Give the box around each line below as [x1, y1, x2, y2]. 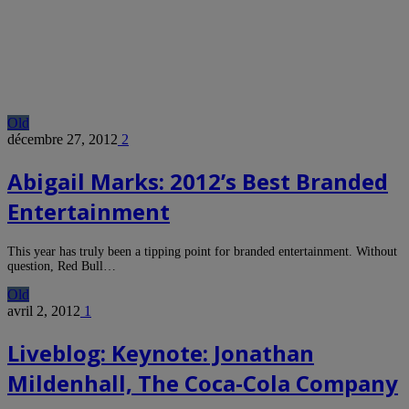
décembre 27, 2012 [7, 131, 118, 147]
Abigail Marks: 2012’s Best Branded [7, 165, 388, 196]
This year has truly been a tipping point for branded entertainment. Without [7, 244, 397, 258]
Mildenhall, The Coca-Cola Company [7, 367, 398, 398]
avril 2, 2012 [7, 302, 80, 319]
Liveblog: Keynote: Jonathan [7, 337, 314, 368]
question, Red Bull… [7, 258, 116, 273]
